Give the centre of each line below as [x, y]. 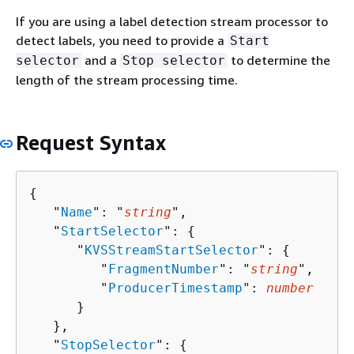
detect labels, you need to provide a [122, 40]
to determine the [279, 60]
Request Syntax [91, 143]
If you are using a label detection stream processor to [172, 21]
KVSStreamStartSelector [171, 250]
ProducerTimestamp [175, 288]
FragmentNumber [164, 269]
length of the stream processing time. [127, 80]
